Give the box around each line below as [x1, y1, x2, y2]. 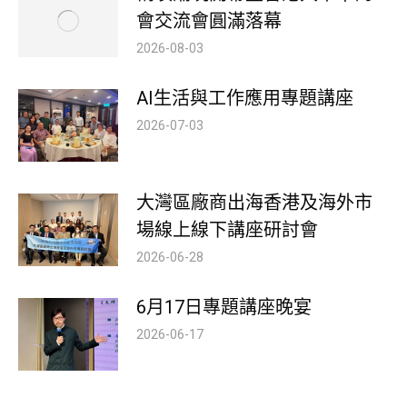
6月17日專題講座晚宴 [136, 295, 312, 318]
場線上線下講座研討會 [136, 218, 318, 241]
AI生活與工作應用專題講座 [136, 86, 353, 109]
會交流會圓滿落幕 [136, 9, 282, 32]
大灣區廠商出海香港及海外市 [136, 191, 372, 213]
